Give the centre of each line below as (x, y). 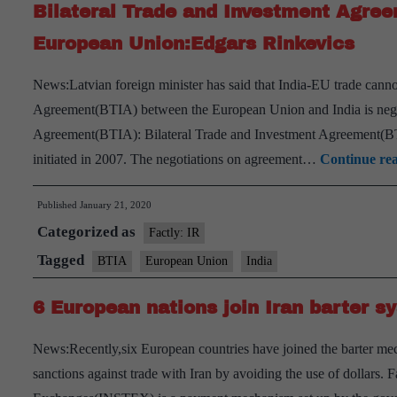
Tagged (62, 260)
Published (58, 205)
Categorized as (88, 232)
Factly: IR (174, 233)
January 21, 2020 (116, 205)
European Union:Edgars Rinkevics (194, 43)
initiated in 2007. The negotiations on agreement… (176, 159)
